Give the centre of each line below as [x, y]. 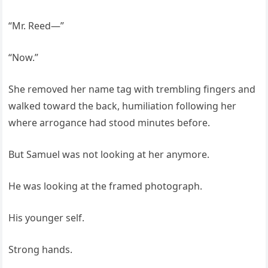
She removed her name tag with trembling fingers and [132, 89]
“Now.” [24, 58]
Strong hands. [41, 250]
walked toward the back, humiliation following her [123, 106]
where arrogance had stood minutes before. [109, 123]
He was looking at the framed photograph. [106, 186]
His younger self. [47, 218]
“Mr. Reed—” [36, 26]
